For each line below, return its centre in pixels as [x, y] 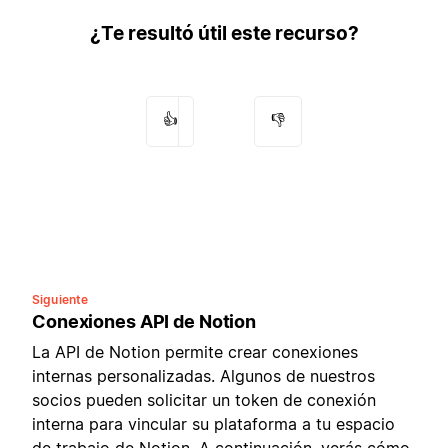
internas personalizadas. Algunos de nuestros [203, 376]
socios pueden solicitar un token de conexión [204, 400]
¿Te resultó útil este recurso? [224, 33]
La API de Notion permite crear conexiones [195, 352]
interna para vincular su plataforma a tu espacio [213, 424]
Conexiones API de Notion [144, 322]
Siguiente [60, 300]
